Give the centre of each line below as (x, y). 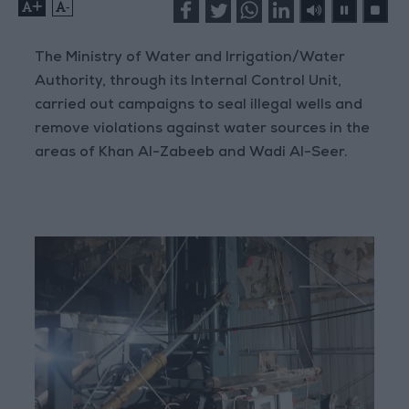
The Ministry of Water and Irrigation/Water (190, 59)
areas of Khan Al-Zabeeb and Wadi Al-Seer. (192, 154)
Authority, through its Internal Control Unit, (189, 83)
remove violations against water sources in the (203, 130)
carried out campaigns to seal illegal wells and (199, 106)
